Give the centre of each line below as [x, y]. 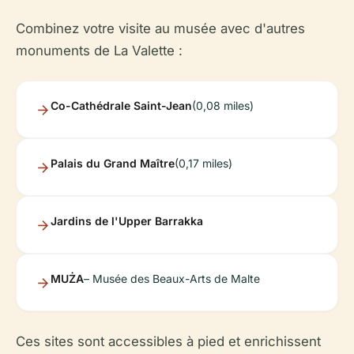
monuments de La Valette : [99, 50]
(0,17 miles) [203, 163]
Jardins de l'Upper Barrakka [127, 220]
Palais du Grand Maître [113, 163]
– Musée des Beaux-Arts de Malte [172, 278]
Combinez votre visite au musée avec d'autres [160, 28]
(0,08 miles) [223, 105]
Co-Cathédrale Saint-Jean [121, 105]
